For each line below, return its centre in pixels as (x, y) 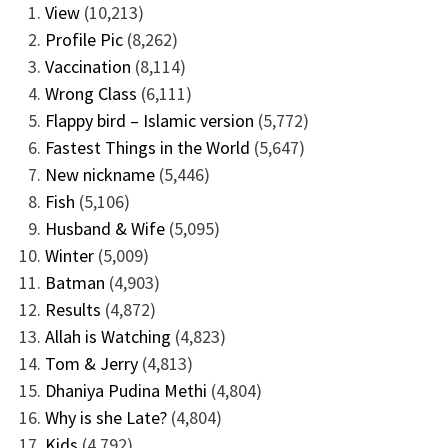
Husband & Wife (104, 228)
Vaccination (87, 66)
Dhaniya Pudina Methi (125, 390)
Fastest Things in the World (147, 147)
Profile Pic (83, 39)
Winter (69, 255)
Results (72, 309)
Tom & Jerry (91, 363)
